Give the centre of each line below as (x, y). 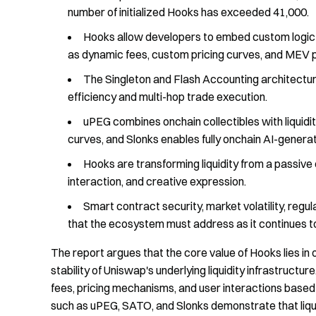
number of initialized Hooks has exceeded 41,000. (188, 12)
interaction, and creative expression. (157, 182)
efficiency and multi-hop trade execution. (168, 97)
